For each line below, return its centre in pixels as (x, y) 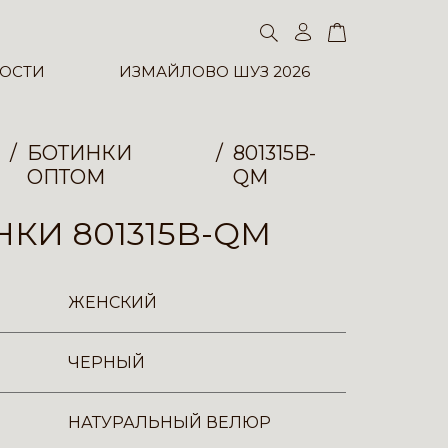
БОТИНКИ (80, 153)
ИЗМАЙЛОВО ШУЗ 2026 (214, 72)
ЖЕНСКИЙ (112, 302)
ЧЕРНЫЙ (106, 362)
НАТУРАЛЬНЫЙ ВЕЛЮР (169, 422)
